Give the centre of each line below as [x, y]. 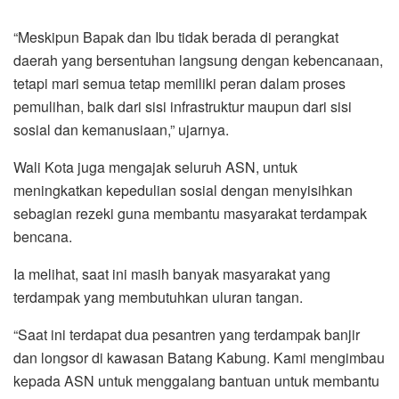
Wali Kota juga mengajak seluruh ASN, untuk [155, 167]
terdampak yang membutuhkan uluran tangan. [158, 297]
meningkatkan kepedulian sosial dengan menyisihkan [183, 190]
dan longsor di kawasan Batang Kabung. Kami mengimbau [199, 357]
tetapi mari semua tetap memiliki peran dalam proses [179, 83]
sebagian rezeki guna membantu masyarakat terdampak [190, 213]
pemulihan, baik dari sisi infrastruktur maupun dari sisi [183, 106]
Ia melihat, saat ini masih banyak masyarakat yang [172, 273]
